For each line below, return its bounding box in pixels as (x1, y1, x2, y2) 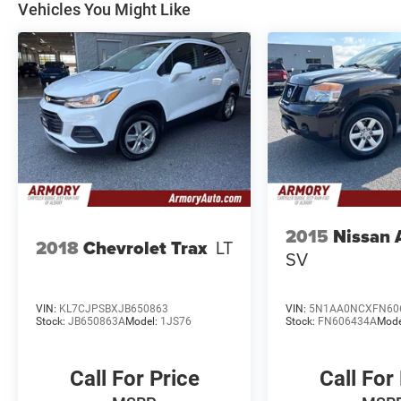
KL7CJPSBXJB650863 (59, 303, 168, 316)
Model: (125, 315, 160, 328)
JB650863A (68, 315, 125, 328)
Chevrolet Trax (83, 235, 207, 262)
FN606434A (318, 315, 378, 328)
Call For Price (69, 366, 200, 392)
